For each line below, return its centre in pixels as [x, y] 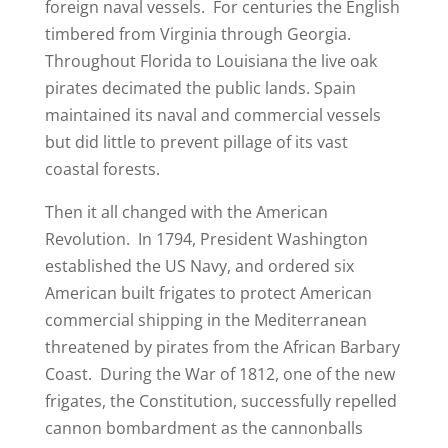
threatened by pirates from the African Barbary [222, 347]
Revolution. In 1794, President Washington [206, 239]
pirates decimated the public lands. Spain [200, 88]
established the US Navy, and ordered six [199, 266]
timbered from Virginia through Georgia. [199, 34]
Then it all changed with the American [186, 212]
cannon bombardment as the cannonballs [203, 428]
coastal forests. [102, 169]
